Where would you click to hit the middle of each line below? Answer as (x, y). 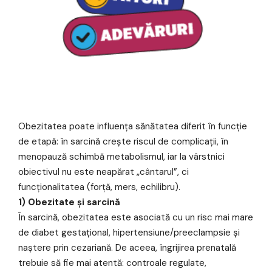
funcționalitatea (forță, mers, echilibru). (99, 187)
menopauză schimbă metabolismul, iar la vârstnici (121, 157)
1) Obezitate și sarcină (69, 202)
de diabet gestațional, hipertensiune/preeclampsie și (129, 233)
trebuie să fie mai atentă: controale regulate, (112, 263)
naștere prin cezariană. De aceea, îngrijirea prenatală (127, 248)
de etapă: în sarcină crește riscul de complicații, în (123, 142)
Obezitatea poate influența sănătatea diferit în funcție (133, 127)
